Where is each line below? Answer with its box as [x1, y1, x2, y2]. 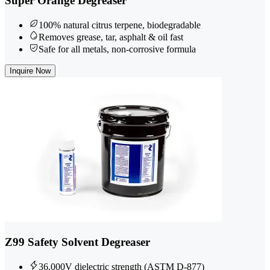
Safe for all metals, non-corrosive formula [39, 44, 196, 55]
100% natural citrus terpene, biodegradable [39, 20, 201, 31]
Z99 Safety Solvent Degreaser [5, 235, 150, 248]
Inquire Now [10, 66, 51, 76]
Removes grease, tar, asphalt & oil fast [39, 32, 183, 43]
